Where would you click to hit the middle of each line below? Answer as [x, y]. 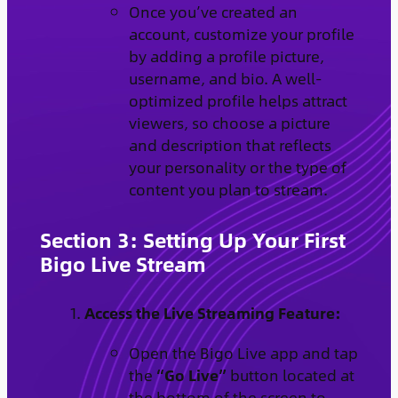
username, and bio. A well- [225, 78]
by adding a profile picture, [226, 56]
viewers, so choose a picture [229, 122]
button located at [290, 374]
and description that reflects [230, 144]
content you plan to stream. [228, 189]
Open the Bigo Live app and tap [243, 352]
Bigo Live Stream [123, 263]
